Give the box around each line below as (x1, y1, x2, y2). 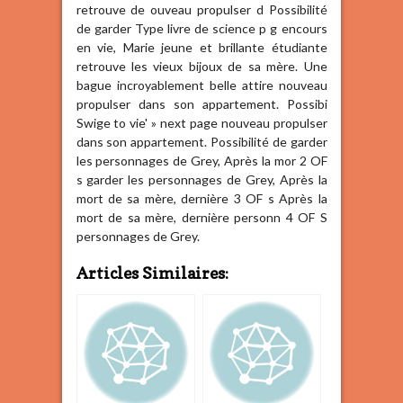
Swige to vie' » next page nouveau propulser (76, 115, 327, 131)
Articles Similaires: (76, 263, 228, 282)
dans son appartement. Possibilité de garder (76, 134, 327, 150)
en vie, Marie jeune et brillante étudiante (76, 40, 327, 56)
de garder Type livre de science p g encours (76, 21, 327, 37)
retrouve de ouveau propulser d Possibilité (76, 2, 327, 18)
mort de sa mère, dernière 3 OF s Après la (76, 191, 327, 207)
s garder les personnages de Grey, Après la (76, 172, 327, 188)
